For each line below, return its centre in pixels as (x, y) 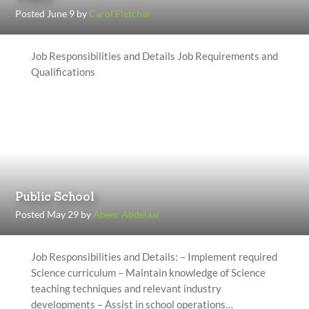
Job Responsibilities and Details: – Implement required (154, 257)
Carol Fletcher (120, 13)
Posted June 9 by (52, 13)
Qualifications (63, 72)
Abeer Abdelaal (127, 214)
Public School (55, 198)
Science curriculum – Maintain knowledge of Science (148, 272)
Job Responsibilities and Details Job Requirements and (154, 56)
